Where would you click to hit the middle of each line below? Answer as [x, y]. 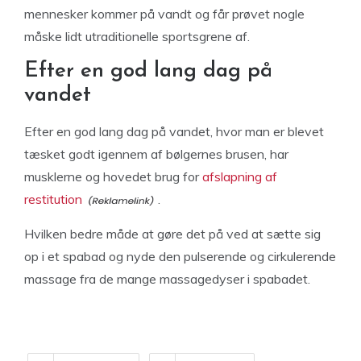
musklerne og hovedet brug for [113, 176]
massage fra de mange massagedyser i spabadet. [167, 279]
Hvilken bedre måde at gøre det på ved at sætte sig [172, 234]
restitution [53, 199]
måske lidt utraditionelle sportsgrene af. [137, 36]
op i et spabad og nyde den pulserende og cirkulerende [180, 256]
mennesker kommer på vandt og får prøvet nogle [164, 14]
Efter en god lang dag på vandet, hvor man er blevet [174, 131]
